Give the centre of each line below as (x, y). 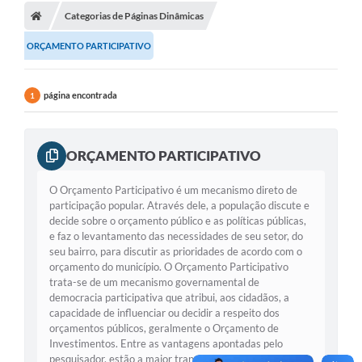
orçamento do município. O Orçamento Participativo (169, 266)
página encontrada (80, 95)
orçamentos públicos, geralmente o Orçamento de (164, 328)
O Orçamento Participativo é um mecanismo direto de (173, 189)
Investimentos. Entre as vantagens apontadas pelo (166, 343)
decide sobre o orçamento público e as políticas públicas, (178, 220)
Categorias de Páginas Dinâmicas (134, 15)
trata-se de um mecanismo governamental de (154, 282)
